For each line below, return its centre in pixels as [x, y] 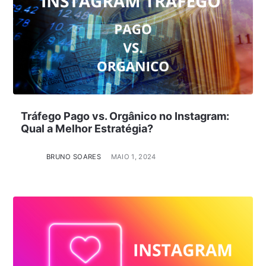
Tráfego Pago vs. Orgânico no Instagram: [125, 116]
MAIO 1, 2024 [133, 156]
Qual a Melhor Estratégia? [87, 129]
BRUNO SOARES [74, 156]
